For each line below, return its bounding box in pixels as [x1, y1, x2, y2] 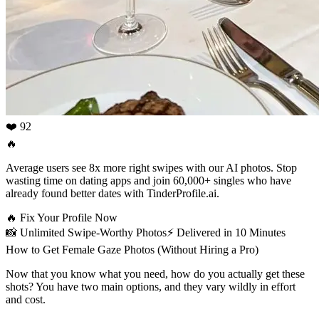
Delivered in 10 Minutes [177, 226, 286, 239]
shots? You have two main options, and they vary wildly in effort [6, 280, 296, 293]
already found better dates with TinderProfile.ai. [6, 187, 219, 199]
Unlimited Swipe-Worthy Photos [20, 226, 167, 239]
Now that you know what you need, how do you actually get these [6, 267, 305, 280]
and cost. [6, 293, 46, 305]
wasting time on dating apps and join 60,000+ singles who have [6, 174, 291, 187]
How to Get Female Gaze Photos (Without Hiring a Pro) [6, 243, 258, 256]
